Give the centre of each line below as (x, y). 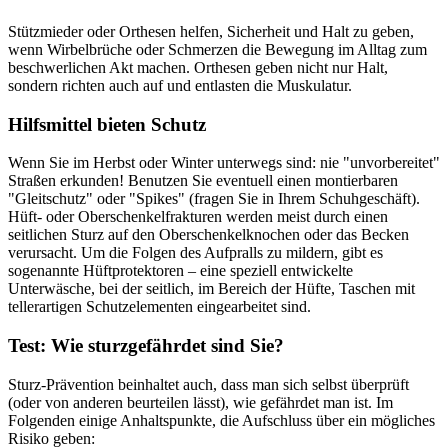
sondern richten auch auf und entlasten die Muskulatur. (180, 86)
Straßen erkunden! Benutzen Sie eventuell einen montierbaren (203, 181)
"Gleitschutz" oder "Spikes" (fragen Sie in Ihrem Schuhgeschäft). (214, 199)
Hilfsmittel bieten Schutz (107, 124)
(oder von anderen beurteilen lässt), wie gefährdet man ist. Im (200, 402)
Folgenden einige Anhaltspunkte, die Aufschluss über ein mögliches (221, 420)
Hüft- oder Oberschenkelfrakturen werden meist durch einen (198, 217)
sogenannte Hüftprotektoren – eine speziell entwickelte (180, 271)
